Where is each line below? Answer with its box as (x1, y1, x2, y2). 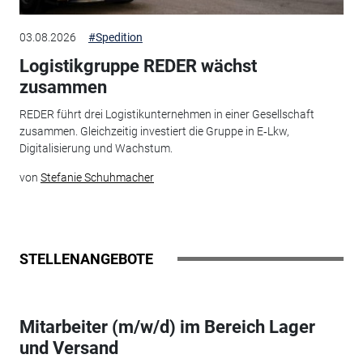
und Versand (19, 337, 118, 358)
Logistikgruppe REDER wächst (19, 55, 257, 76)
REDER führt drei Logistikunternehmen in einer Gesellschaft (19, 108, 314, 122)
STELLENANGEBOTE (19, 250, 153, 267)
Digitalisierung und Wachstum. (19, 142, 173, 156)
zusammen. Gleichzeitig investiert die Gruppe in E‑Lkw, (19, 125, 289, 139)
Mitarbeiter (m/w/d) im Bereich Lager (19, 316, 315, 337)
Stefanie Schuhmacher (40, 171, 154, 185)
